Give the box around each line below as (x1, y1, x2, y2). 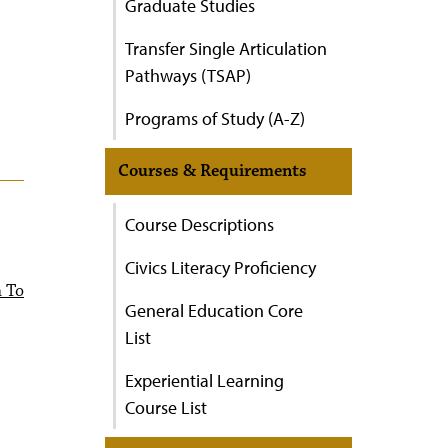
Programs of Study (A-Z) (125, 107, 305, 130)
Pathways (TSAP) (125, 64, 251, 87)
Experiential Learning (125, 369, 284, 392)
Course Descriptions (125, 213, 274, 236)
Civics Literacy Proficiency (125, 256, 316, 279)
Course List (125, 396, 207, 419)
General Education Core (125, 299, 303, 322)
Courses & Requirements (118, 160, 307, 182)
